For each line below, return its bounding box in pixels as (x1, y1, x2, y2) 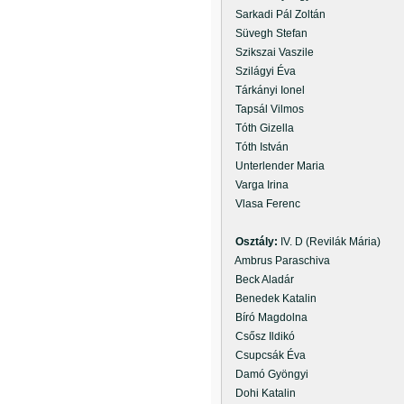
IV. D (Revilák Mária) (280, 235, 381, 248)
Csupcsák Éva (225, 349, 306, 362)
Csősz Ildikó (225, 330, 295, 343)
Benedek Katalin (225, 292, 317, 305)
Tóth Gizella (225, 122, 294, 134)
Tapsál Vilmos (225, 103, 304, 115)
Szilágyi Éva (225, 65, 296, 78)
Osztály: (235, 235, 280, 248)
